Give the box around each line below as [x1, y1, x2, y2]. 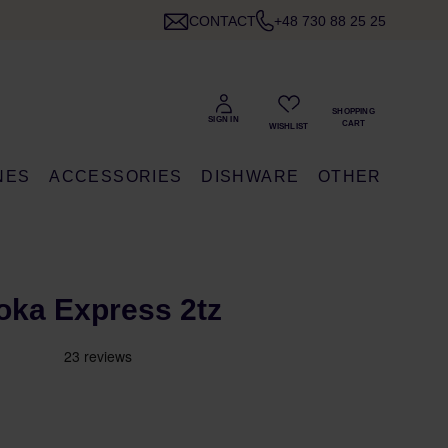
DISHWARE [201, 168, 300, 185]
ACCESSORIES [49, 168, 183, 185]
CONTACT [189, 13, 256, 29]
